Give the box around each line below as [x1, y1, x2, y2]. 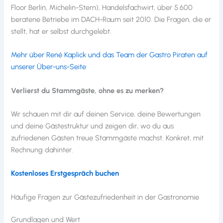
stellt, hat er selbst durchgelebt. [11, 26, 112, 36]
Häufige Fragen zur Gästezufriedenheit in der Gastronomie [11, 192, 200, 202]
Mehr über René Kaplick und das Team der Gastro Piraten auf [11, 50, 208, 60]
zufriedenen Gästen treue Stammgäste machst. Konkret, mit [11, 133, 204, 142]
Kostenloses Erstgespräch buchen [11, 169, 119, 178]
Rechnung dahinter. [11, 145, 74, 154]
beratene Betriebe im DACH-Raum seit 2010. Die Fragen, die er [11, 14, 212, 24]
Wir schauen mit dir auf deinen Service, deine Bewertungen [11, 109, 201, 118]
